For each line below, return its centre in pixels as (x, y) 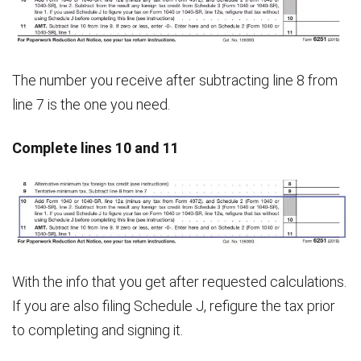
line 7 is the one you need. (91, 104)
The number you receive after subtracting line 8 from (175, 80)
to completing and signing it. (98, 330)
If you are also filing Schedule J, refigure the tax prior (174, 305)
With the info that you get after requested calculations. (179, 281)
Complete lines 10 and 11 (95, 147)
